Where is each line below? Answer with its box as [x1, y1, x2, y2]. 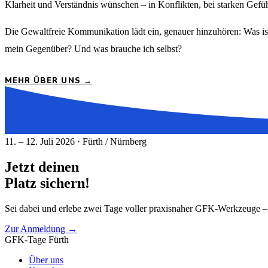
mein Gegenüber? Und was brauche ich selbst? [5, 44, 182, 54]
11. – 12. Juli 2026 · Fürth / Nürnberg [5, 136, 147, 147]
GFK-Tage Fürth [5, 234, 69, 245]
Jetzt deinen [5, 159, 79, 175]
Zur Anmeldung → [5, 223, 77, 234]
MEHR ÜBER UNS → [5, 75, 92, 86]
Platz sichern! [5, 175, 90, 191]
